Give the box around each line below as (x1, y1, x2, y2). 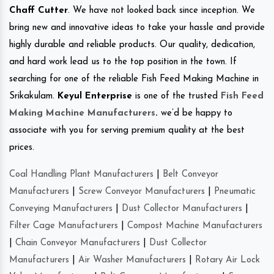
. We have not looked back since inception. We (68, 6, 255, 15)
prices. (9, 143, 34, 152)
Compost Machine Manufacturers (127, 221, 262, 231)
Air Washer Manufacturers (78, 255, 186, 265)
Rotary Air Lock (195, 255, 260, 265)
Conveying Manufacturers (9, 204, 113, 213)
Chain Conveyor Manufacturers (15, 238, 140, 248)
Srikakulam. (9, 91, 57, 101)
